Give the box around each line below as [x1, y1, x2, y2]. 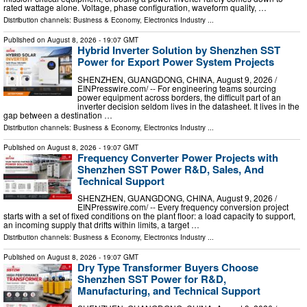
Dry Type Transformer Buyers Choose [77, 260, 258, 275]
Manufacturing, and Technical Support [77, 283, 260, 299]
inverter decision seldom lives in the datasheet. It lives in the [77, 99, 299, 112]
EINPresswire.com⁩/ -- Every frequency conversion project [77, 201, 288, 213]
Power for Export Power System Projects [77, 54, 274, 70]
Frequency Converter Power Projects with [77, 149, 278, 165]
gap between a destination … [3, 108, 112, 121]
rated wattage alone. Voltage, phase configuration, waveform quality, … [3, 1, 267, 14]
